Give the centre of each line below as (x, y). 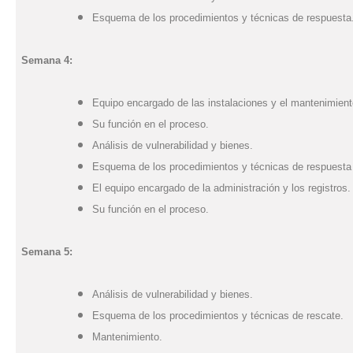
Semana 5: (47, 252)
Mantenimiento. (127, 337)
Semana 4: (47, 60)
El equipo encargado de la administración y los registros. (221, 188)
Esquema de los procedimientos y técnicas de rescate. (218, 316)
